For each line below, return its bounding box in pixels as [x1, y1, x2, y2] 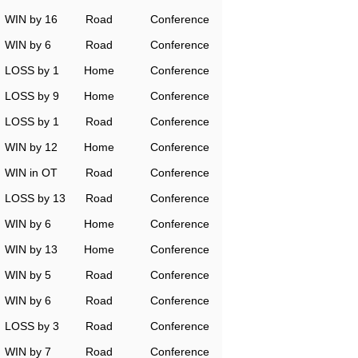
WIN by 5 [5, 268, 51, 281]
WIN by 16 [5, 13, 58, 26]
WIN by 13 [5, 243, 58, 256]
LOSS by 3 [5, 320, 59, 332]
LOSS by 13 [5, 192, 66, 205]
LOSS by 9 [5, 89, 59, 102]
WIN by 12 [5, 141, 58, 153]
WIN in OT [5, 166, 58, 179]
